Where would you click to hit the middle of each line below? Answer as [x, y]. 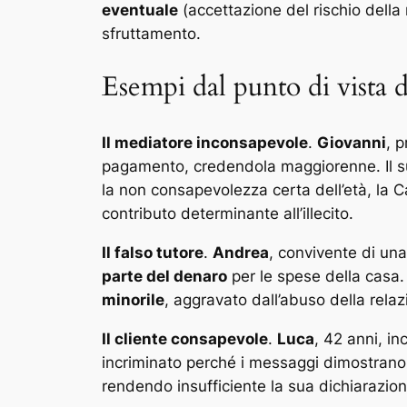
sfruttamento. [151, 33]
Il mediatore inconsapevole [205, 143]
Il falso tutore [153, 252]
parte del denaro [164, 276]
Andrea [241, 252]
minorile [133, 299]
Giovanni [352, 143]
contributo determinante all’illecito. [228, 214]
